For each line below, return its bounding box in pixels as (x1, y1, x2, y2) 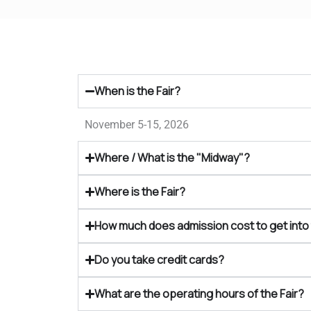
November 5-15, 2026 (85, 118, 189, 131)
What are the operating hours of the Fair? (94, 286, 305, 301)
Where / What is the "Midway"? (94, 150, 251, 165)
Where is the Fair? (94, 184, 186, 199)
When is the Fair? (94, 83, 181, 99)
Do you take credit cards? (94, 252, 225, 267)
